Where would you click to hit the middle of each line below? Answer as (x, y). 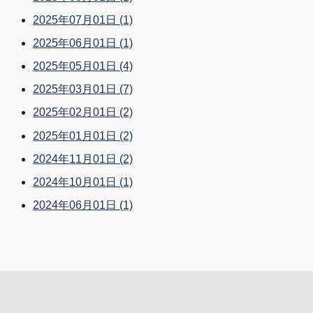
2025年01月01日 (77, 136)
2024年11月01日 (77, 159)
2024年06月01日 (77, 205)
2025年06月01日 (77, 43)
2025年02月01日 (77, 112)
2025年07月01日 (77, 20)
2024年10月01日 (77, 182)
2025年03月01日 (77, 89)
